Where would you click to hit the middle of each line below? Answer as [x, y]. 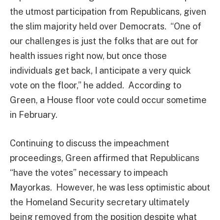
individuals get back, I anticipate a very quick [100, 71]
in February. [34, 115]
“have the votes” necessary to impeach [89, 172]
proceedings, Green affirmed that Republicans [105, 158]
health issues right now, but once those [88, 56]
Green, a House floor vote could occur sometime [108, 100]
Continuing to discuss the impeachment [90, 143]
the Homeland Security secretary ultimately [100, 202]
